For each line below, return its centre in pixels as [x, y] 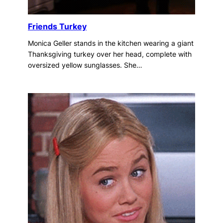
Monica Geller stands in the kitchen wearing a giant [111, 43]
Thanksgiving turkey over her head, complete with [110, 54]
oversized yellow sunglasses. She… [85, 65]
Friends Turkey [57, 27]
